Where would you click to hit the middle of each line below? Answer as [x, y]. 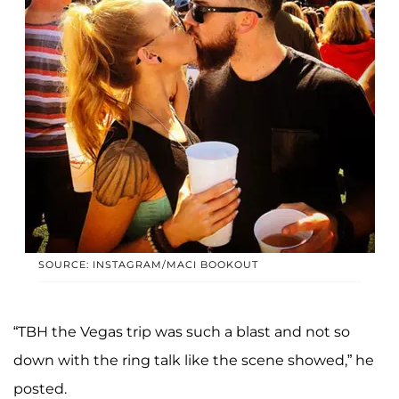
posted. [40, 388]
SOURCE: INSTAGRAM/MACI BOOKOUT [148, 264]
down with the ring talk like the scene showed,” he [194, 360]
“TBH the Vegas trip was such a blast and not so [182, 331]
